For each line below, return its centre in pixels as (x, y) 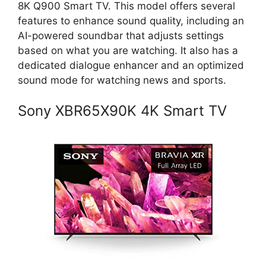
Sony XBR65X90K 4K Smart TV (122, 111)
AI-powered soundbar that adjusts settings (121, 35)
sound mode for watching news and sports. (122, 80)
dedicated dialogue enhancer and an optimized (131, 65)
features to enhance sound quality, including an (131, 20)
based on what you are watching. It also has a (128, 50)
